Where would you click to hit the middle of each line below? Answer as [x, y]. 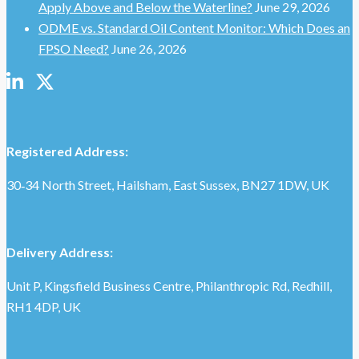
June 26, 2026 [149, 48]
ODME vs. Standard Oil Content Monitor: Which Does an [194, 27]
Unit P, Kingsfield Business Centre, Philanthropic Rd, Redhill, [169, 285]
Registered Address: [67, 151]
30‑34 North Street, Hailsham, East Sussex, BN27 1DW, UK [168, 184]
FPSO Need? [74, 48]
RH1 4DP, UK [44, 306]
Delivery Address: [60, 252]
